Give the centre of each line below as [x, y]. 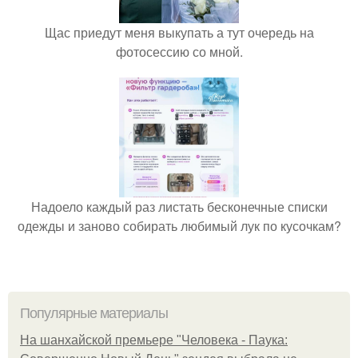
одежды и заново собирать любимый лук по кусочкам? [179, 225]
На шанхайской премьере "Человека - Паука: [154, 340]
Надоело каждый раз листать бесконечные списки [179, 206]
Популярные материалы [94, 313]
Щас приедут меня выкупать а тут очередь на [179, 32]
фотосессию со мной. [179, 51]
